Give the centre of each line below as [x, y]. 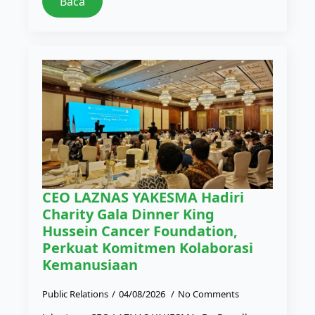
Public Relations [75, 294]
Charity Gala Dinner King [128, 214]
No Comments [208, 294]
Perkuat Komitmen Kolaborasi [148, 248]
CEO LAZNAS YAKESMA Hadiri [143, 198]
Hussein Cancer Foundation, [140, 231]
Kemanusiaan [90, 265]
